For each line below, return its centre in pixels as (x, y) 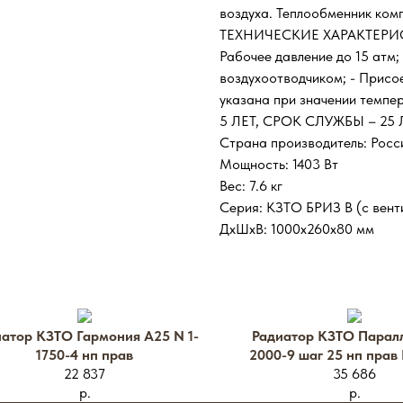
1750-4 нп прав (85, 355)
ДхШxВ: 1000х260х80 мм (297, 229)
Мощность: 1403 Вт (279, 164)
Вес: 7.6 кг (251, 186)
